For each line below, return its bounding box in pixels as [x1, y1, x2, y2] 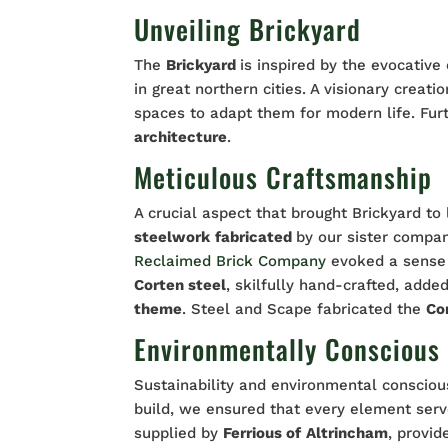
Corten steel [134, 276, 227, 295]
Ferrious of [223, 424, 302, 443]
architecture [134, 128, 228, 147]
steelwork [134, 228, 211, 247]
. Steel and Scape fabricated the [182, 300, 427, 319]
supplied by [134, 424, 224, 443]
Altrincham [306, 424, 389, 443]
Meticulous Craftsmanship [134, 157, 433, 198]
